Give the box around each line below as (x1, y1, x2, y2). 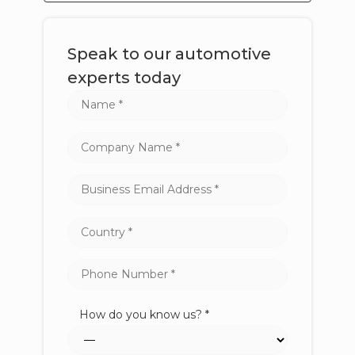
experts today (67, 68, 181, 88)
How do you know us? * (78, 307, 209, 322)
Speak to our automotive (67, 44, 271, 64)
